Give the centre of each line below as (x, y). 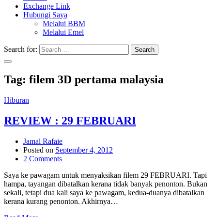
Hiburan (16, 100)
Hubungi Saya (45, 15)
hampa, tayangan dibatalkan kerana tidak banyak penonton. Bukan (106, 184)
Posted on (38, 150)
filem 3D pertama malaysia (96, 79)
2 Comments (43, 158)
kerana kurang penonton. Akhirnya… (61, 201)
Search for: (21, 49)
